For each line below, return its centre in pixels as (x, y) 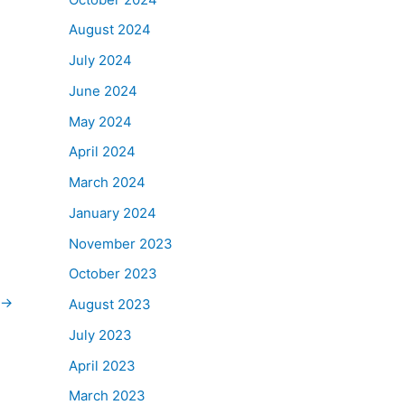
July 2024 (100, 60)
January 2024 (113, 212)
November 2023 (121, 243)
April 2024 (102, 152)
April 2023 (102, 365)
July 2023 (100, 334)
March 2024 (107, 182)
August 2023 (110, 304)
